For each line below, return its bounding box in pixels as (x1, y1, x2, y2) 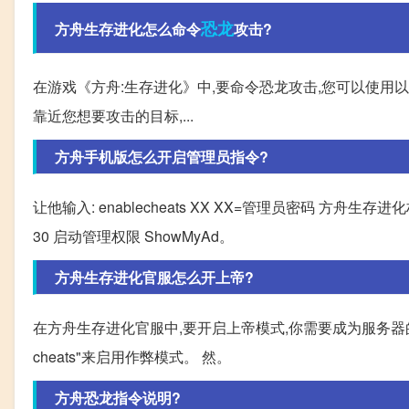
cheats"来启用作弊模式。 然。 (33, 346, 231, 368)
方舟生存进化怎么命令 (55, 18, 201, 40)
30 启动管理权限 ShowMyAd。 (33, 225, 234, 247)
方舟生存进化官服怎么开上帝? (55, 267, 254, 288)
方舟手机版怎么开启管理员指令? (55, 146, 268, 168)
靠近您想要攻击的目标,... (33, 105, 194, 127)
